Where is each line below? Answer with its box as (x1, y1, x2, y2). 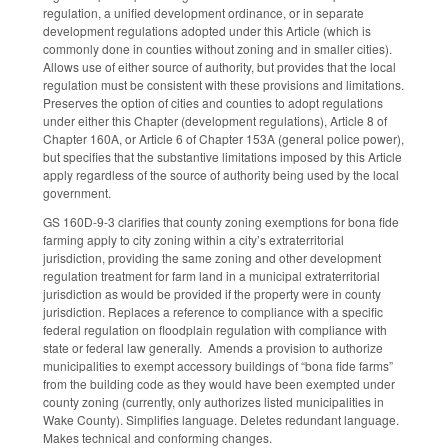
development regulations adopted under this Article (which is (43, 22, 371, 40)
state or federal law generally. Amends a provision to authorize (43, 338, 383, 356)
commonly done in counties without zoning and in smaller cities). (43, 40, 395, 58)
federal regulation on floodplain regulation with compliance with (43, 320, 387, 338)
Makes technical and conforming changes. (43, 428, 272, 446)
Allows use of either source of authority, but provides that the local (43, 58, 396, 76)
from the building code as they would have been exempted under (43, 374, 395, 392)
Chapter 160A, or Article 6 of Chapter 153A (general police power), (43, 130, 404, 148)
